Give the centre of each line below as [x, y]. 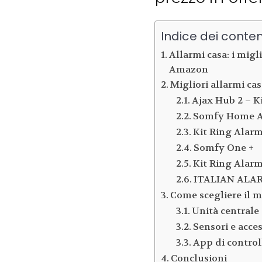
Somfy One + [223, 148]
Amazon [189, 70]
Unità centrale [225, 211]
